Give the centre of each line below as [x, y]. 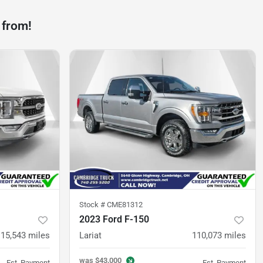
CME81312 [125, 205]
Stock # [93, 205]
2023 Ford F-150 [114, 219]
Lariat [90, 235]
